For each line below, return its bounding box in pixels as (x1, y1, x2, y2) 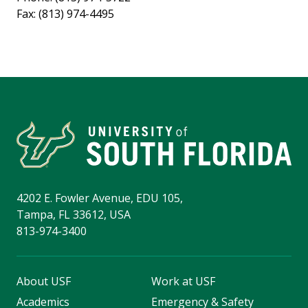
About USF (16, 274, 71, 289)
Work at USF (151, 274, 215, 289)
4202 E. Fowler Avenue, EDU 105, (16, 190, 183, 206)
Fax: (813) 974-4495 (16, 6, 114, 22)
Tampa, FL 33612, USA (16, 207, 131, 223)
